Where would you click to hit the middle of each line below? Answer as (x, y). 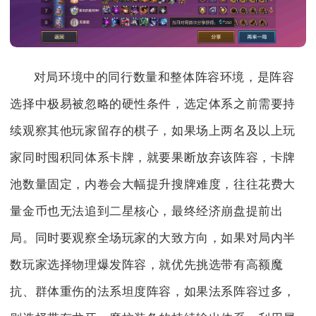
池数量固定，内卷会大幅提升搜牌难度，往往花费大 (153, 184)
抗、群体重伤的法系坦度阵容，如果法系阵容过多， (153, 291)
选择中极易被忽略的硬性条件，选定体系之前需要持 (153, 104)
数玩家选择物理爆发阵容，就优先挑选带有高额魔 (147, 265)
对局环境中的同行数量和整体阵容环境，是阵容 (164, 77)
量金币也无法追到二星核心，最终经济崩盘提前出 (147, 211)
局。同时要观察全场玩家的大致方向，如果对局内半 (153, 238)
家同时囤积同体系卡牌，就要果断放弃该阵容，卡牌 (153, 157)
